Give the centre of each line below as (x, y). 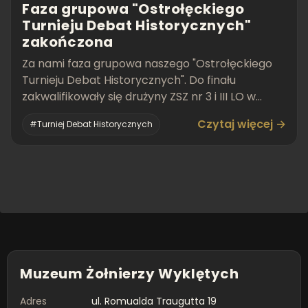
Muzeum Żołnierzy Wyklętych (130, 274)
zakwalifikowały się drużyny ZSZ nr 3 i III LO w (139, 97)
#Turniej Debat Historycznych (91, 124)
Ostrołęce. (50, 113)
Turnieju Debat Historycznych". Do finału (129, 80)
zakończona (68, 42)
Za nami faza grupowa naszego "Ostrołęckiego (147, 64)
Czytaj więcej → (242, 124)
